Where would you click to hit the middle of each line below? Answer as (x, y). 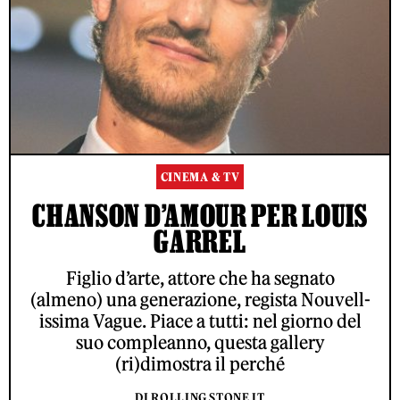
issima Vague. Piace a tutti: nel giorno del (200, 321)
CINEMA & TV (200, 178)
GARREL (200, 242)
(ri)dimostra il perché (200, 364)
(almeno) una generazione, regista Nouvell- (200, 300)
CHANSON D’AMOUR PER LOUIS (200, 216)
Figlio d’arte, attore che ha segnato (200, 279)
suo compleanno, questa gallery (200, 343)
